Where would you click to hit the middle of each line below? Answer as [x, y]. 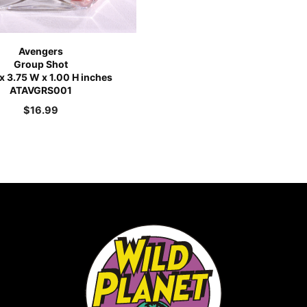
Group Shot [41, 64]
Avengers [41, 51]
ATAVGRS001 [41, 90]
